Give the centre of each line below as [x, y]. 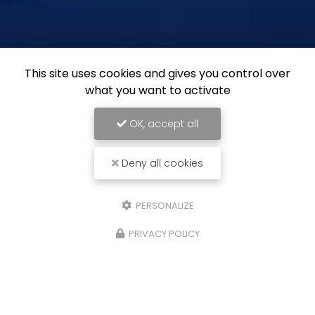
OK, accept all [162, 124]
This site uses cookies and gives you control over [157, 73]
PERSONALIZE [163, 206]
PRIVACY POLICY [164, 234]
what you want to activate [157, 90]
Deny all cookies [161, 163]
